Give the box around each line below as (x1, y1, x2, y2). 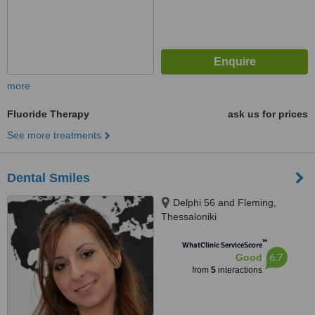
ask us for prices (228, 108, 308, 120)
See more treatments (7, 129, 101, 141)
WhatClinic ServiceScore (181, 240, 262, 250)
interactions (215, 265, 262, 275)
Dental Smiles (7, 171, 90, 185)
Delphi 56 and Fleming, (173, 197, 276, 208)
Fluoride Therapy (7, 108, 89, 120)
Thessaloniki (161, 211, 217, 222)
